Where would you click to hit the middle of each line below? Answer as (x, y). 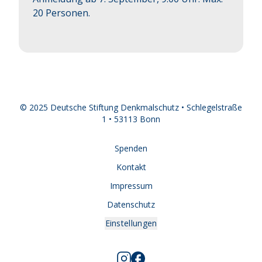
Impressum (131, 186)
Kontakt (131, 167)
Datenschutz (131, 205)
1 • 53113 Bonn (131, 119)
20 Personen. (61, 13)
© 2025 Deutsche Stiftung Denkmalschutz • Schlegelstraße (131, 108)
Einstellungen (131, 223)
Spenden (131, 149)
